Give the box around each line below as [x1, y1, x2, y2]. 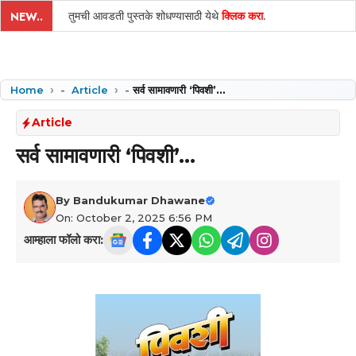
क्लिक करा [222, 8, 263, 24]
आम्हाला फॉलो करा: [24, 232, 103, 248]
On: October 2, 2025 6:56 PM [56, 211, 212, 224]
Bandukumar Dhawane [73, 194, 205, 207]
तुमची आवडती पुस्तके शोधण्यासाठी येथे [68, 8, 222, 24]
